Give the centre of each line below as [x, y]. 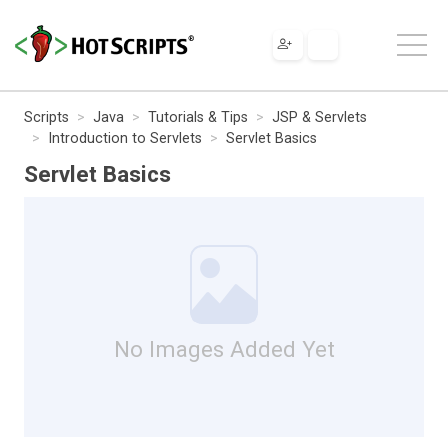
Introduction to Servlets [125, 138]
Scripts [46, 117]
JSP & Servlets [319, 117]
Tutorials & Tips [198, 117]
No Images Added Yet [224, 348]
